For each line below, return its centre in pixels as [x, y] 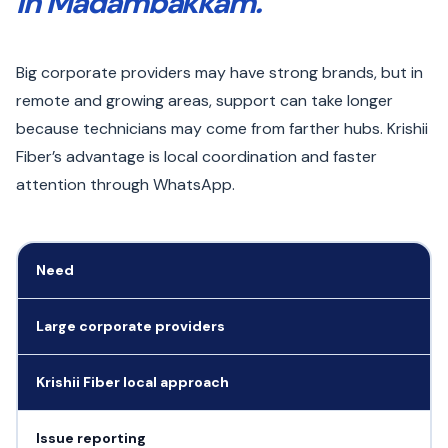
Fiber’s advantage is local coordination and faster [196, 156]
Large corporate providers [130, 325]
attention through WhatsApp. [125, 184]
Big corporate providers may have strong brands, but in [219, 72]
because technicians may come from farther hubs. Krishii [222, 128]
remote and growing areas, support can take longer [204, 100]
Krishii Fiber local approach [132, 381]
